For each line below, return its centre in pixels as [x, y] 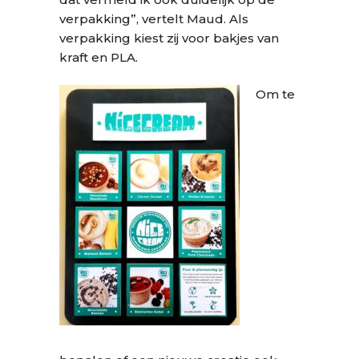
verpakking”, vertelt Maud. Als [154, 19]
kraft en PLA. [99, 57]
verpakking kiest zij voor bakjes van [169, 38]
